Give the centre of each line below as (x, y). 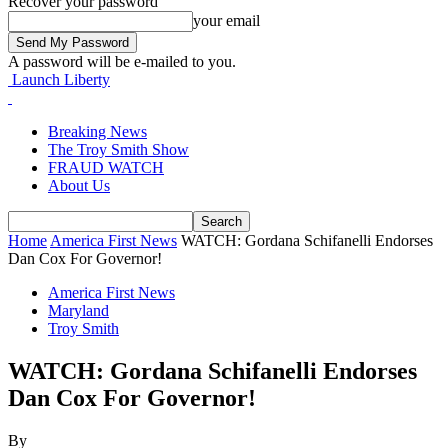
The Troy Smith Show (118, 149)
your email (226, 20)
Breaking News (97, 131)
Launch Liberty (61, 79)
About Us (79, 185)
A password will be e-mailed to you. (122, 61)
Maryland (78, 310)
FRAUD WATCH (106, 167)
